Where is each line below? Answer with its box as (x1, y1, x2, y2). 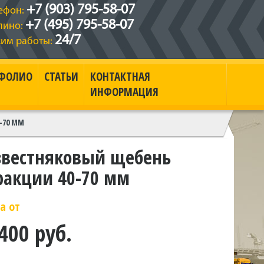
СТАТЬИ (44, 69, 78, 84)
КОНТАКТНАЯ (90, 69, 150, 84)
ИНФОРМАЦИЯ (90, 84, 159, 100)
